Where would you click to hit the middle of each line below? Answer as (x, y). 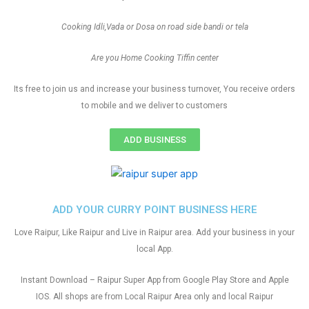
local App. (154, 249)
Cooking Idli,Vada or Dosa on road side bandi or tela (154, 27)
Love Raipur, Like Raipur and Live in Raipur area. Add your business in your (154, 233)
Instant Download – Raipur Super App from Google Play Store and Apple (154, 280)
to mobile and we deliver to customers (154, 106)
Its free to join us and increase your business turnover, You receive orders (154, 89)
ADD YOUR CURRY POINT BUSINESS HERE (154, 210)
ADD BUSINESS (154, 140)
